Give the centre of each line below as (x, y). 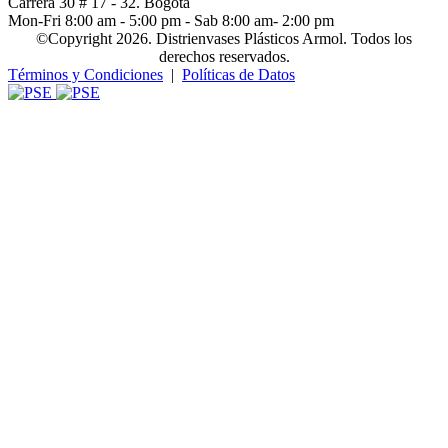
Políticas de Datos (238, 74)
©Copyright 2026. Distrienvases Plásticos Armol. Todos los (224, 38)
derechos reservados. (224, 56)
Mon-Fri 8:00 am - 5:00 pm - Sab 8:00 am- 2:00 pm (171, 20)
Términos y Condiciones (85, 74)
